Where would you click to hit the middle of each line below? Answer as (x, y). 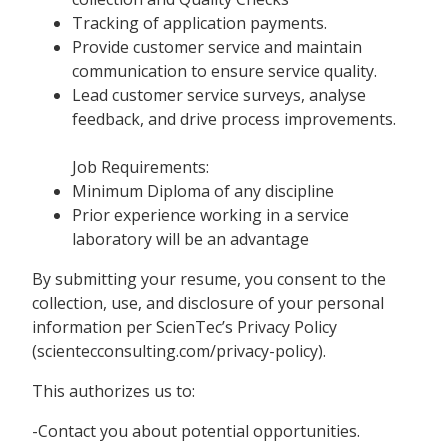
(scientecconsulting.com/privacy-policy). (179, 350)
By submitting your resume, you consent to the (209, 278)
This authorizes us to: (113, 390)
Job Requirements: (140, 166)
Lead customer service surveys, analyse (219, 94)
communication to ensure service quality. (224, 70)
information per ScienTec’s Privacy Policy (184, 326)
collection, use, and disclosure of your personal (208, 302)
